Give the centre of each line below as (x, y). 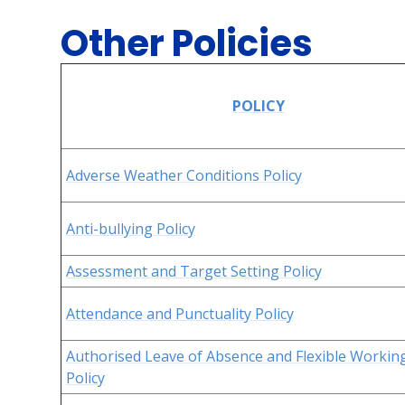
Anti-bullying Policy (131, 229)
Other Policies (187, 43)
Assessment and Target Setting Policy (194, 271)
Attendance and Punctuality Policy (180, 314)
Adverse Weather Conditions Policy (184, 175)
